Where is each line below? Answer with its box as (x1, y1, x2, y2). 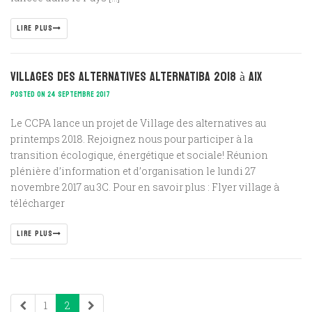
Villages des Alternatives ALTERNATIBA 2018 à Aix (10, 65, 262, 88)
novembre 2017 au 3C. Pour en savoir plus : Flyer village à (10, 180, 279, 194)
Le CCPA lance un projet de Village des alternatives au (10, 116, 266, 130)
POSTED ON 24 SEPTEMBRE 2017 (10, 87, 110, 101)
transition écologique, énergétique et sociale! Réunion (10, 148, 268, 162)
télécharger (10, 196, 65, 210)
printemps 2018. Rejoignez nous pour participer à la (10, 132, 253, 146)
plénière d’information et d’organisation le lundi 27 (10, 164, 256, 178)
